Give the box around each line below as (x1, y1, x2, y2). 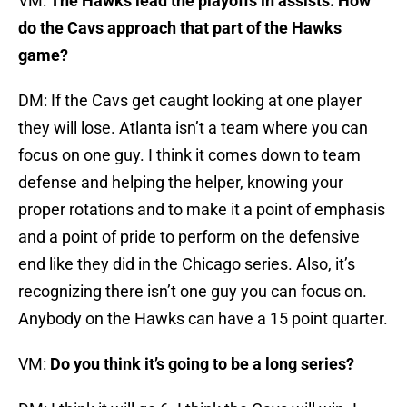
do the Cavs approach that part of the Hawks (18, 18, 342, 38)
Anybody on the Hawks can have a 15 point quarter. (18, 309, 388, 329)
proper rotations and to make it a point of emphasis (18, 200, 385, 220)
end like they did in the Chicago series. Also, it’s (18, 254, 355, 274)
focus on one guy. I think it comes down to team (18, 145, 361, 165)
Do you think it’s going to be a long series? (50, 354, 354, 374)
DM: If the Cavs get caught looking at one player (18, 91, 362, 111)
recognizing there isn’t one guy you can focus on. (18, 282, 367, 302)
